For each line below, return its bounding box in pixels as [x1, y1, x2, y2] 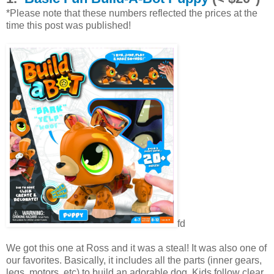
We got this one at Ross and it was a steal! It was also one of [6, 242, 267, 253]
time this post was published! [6, 20, 131, 31]
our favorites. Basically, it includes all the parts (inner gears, [6, 254, 262, 265]
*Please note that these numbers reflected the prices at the [6, 7, 257, 18]
